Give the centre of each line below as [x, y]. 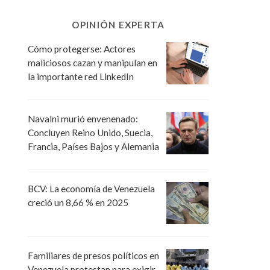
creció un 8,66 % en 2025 [78, 203]
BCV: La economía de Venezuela [91, 189]
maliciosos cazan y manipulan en [93, 62]
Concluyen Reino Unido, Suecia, [90, 133]
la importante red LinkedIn [81, 76]
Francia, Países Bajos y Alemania [93, 147]
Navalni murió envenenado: [83, 119]
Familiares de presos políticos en [93, 256]
